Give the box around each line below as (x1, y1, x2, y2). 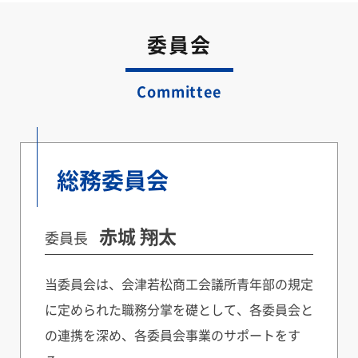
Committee (136, 80, 222, 101)
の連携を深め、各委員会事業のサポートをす (45, 324, 300, 344)
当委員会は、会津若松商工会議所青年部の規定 (45, 273, 313, 293)
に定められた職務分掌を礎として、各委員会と (45, 299, 313, 319)
